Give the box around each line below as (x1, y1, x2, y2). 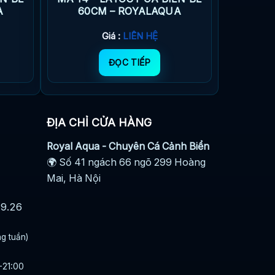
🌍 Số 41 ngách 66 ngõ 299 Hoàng (47, 156, 206, 168)
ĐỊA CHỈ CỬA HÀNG (47, 116, 152, 130)
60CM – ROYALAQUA (78, 5, 181, 18)
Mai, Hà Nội (47, 172, 101, 184)
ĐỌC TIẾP (108, 56, 151, 68)
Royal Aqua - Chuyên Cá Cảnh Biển (47, 140, 210, 152)
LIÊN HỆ (122, 29, 158, 42)
